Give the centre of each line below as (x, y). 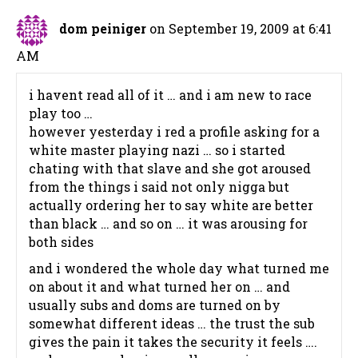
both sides (61, 242)
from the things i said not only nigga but (159, 187)
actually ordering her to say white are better (171, 205)
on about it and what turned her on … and (159, 287)
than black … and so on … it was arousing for (168, 224)
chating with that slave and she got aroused (170, 169)
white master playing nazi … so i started (157, 150)
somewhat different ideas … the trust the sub (172, 324)
